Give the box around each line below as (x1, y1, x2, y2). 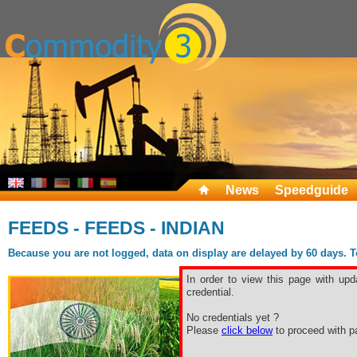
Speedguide (275, 183, 348, 197)
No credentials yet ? (186, 312, 279, 324)
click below (222, 324, 273, 336)
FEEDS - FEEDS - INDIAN (8, 218, 225, 238)
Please (186, 324, 222, 336)
